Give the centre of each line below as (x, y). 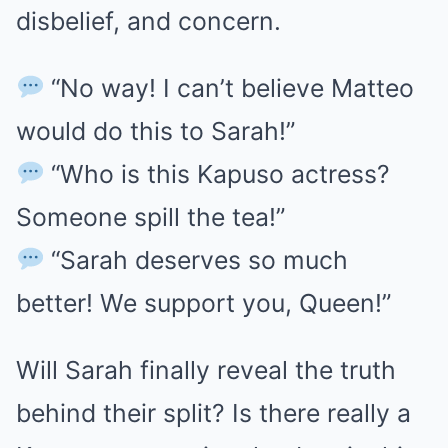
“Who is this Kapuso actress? (217, 174)
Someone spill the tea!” (150, 217)
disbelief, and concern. (148, 21)
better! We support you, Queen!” (203, 303)
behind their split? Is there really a (213, 413)
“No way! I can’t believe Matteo (229, 88)
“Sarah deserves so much (196, 260)
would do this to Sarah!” (155, 131)
